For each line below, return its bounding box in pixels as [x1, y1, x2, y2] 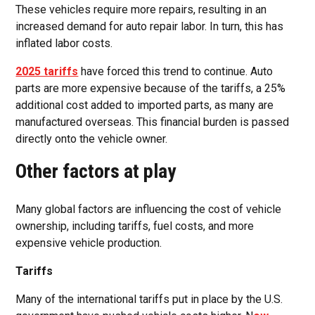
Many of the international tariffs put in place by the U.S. [15, 292, 283, 306]
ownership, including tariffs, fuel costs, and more [15, 219, 255, 233]
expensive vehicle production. [15, 236, 162, 250]
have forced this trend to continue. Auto [78, 64, 274, 78]
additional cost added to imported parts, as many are [15, 98, 274, 112]
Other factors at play [15, 159, 176, 183]
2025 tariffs [15, 64, 79, 78]
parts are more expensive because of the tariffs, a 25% [15, 81, 286, 95]
